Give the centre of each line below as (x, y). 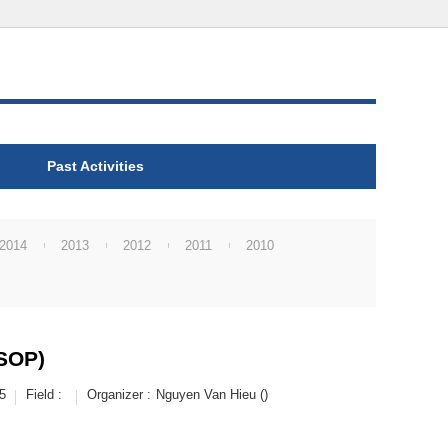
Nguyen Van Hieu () (212, 394)
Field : (44, 394)
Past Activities (96, 166)
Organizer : (119, 394)
